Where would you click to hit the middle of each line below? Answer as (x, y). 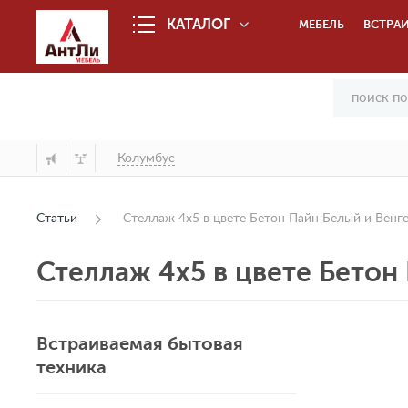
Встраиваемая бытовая (140, 344)
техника (71, 367)
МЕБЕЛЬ (322, 24)
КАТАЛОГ (199, 24)
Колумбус (146, 158)
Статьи (57, 219)
